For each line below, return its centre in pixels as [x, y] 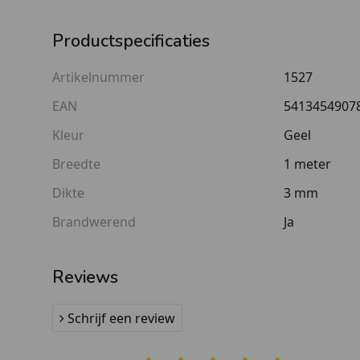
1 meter [307, 164]
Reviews [85, 277]
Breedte [76, 164]
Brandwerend [94, 221]
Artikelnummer [98, 77]
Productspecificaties [131, 41]
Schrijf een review [121, 318]
